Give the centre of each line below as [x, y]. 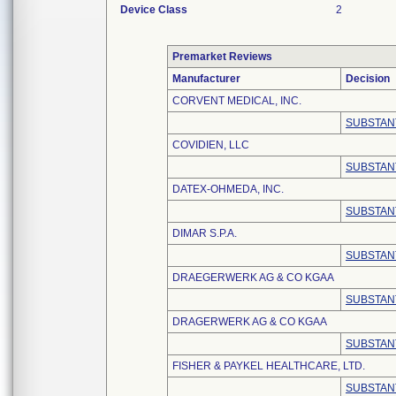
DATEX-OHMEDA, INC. [228, 189]
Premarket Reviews [222, 57]
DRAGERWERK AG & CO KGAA [250, 322]
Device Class [154, 10]
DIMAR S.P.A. [205, 233]
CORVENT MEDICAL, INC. [237, 101]
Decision [368, 79]
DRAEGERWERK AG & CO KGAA [253, 278]
